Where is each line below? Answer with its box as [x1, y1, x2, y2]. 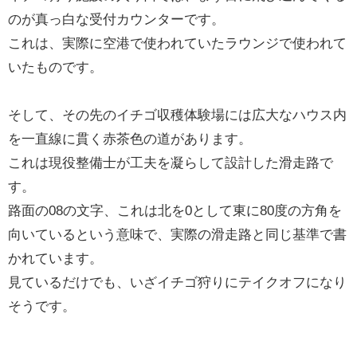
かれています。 [8, 250, 103, 265]
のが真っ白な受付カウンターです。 [8, 11, 225, 25]
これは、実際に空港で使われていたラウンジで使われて [8, 35, 347, 49]
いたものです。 [8, 59, 103, 73]
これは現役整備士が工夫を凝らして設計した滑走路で [8, 155, 333, 169]
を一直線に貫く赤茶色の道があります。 [8, 131, 252, 145]
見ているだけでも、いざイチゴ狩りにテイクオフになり [8, 274, 347, 288]
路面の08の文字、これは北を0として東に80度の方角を [8, 202, 342, 217]
